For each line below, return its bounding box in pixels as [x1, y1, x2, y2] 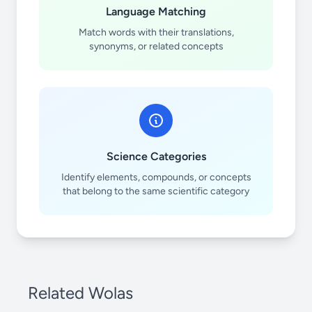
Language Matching [106, 5, 206, 18]
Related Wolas [28, 283, 133, 303]
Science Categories [106, 150, 206, 163]
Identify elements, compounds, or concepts [61, 171, 251, 183]
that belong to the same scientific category [63, 185, 249, 197]
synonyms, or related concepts [88, 40, 224, 52]
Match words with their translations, [78, 26, 234, 38]
